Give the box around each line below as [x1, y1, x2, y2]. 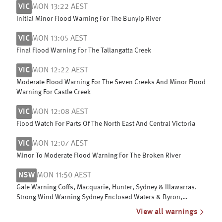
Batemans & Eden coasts [16, 204, 90, 211]
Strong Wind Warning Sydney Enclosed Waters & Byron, [16, 194, 182, 201]
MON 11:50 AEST [37, 171, 91, 179]
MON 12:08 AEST [32, 108, 88, 116]
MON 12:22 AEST [32, 66, 88, 74]
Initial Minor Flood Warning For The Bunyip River [16, 15, 161, 22]
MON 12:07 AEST [32, 140, 87, 148]
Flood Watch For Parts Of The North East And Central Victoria [16, 120, 195, 127]
